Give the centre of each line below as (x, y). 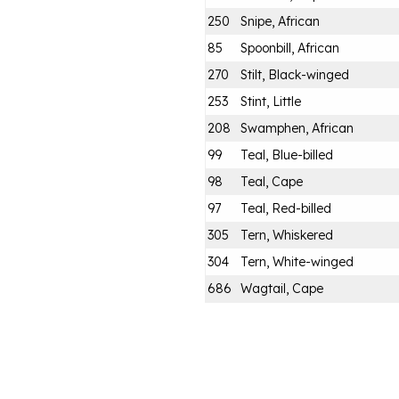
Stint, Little (271, 101)
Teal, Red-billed (286, 208)
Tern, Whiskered (287, 235)
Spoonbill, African (290, 48)
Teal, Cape (272, 181)
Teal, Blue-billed (287, 155)
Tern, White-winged (297, 261)
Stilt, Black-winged (295, 74)
